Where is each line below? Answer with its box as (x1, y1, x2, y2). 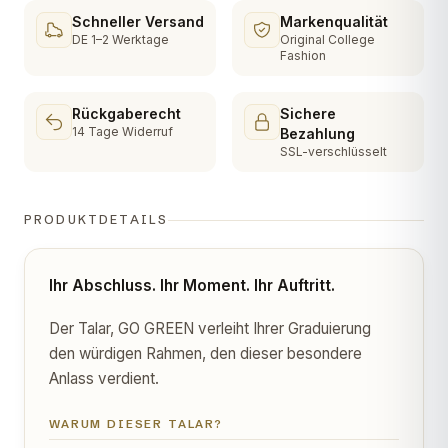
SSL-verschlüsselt (280, 144, 387, 159)
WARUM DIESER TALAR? (49, 416, 224, 431)
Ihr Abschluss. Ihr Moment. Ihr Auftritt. (49, 276, 335, 295)
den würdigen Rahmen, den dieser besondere (49, 343, 362, 363)
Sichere (280, 105, 336, 122)
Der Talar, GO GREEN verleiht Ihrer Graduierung (49, 318, 371, 338)
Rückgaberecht (72, 105, 181, 122)
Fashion (280, 48, 326, 63)
